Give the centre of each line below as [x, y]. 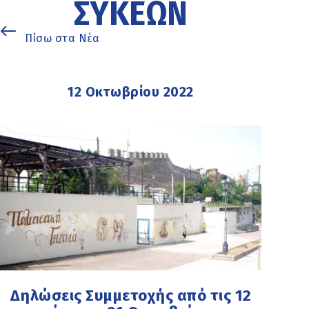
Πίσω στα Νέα [62, 39]
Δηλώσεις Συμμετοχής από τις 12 [131, 296]
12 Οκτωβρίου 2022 [131, 92]
